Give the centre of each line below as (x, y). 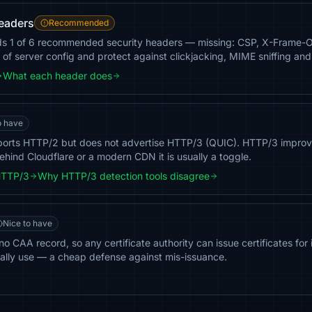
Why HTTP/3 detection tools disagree (124, 176)
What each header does (57, 76)
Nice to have (28, 223)
